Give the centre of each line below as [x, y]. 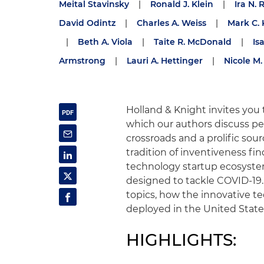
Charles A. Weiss [171, 23]
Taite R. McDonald [193, 42]
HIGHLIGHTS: [181, 240]
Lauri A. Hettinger [165, 61]
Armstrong [82, 61]
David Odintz [87, 23]
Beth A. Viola [105, 42]
